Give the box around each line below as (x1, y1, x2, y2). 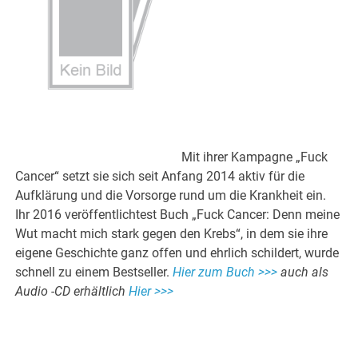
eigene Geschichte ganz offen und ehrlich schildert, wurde (15, 245, 340, 261)
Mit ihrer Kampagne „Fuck (181, 149, 328, 165)
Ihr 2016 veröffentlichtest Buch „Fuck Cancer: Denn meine (15, 207, 340, 223)
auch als (277, 265, 329, 280)
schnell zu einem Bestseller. (15, 265, 173, 280)
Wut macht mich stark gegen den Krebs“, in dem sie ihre (15, 226, 328, 242)
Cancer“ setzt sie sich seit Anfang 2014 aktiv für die (15, 169, 305, 185)
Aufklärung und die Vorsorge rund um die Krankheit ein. (15, 188, 327, 204)
